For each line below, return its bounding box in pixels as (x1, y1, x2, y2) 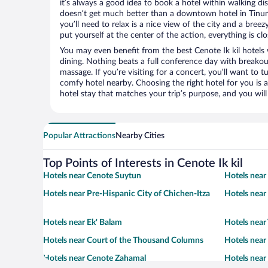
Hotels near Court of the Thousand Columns (43, 236, 203, 245)
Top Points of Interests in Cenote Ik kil (43, 157, 243, 170)
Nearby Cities (115, 132, 165, 141)
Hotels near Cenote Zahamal (43, 254, 146, 263)
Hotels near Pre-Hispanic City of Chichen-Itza (43, 190, 210, 199)
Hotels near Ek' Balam (43, 218, 122, 227)
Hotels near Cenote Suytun (43, 172, 141, 181)
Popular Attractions (43, 132, 115, 141)
